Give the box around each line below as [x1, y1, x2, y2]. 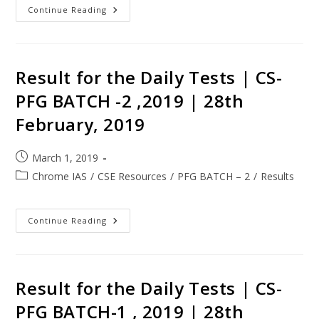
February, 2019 [16, 112, 145, 136]
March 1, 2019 [32, 150, 99, 164]
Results [261, 169, 295, 183]
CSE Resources [98, 169, 167, 183]
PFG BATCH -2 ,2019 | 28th [16, 88, 244, 113]
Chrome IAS [32, 169, 88, 183]
